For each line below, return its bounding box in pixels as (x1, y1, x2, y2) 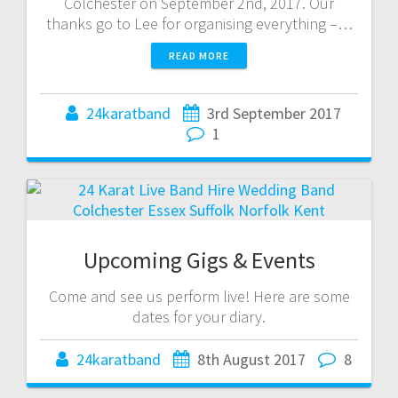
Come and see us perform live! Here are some (48, 285, 350, 306)
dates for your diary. (132, 306, 266, 327)
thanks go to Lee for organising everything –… (45, 12, 353, 34)
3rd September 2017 (207, 102, 341, 123)
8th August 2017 (196, 348, 306, 370)
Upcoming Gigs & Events (83, 244, 315, 275)
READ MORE (169, 48, 229, 62)
